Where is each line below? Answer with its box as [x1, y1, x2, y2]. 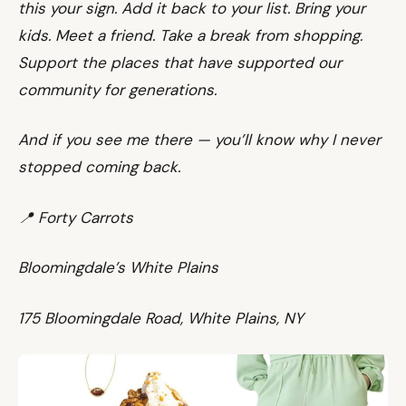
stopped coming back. [18, 157, 180, 177]
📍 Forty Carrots [18, 207, 133, 227]
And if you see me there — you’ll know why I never [18, 130, 381, 150]
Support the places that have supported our [18, 52, 342, 72]
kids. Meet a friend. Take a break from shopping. [18, 24, 362, 45]
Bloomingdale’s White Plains [18, 257, 218, 277]
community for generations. [18, 79, 217, 100]
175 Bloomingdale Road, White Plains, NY [18, 307, 304, 328]
